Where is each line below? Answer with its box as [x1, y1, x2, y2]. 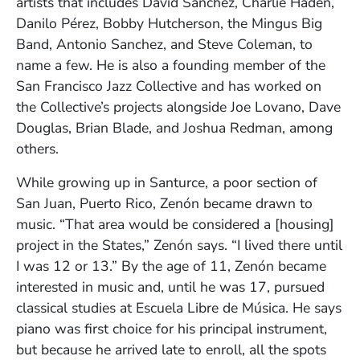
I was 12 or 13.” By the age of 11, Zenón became [16, 256, 326, 276]
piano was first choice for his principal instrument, [16, 319, 327, 339]
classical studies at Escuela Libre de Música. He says [16, 298, 342, 318]
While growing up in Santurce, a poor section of [16, 173, 317, 193]
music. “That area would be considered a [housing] [16, 215, 334, 235]
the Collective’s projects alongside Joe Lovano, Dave [16, 97, 341, 117]
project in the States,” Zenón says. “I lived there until [16, 235, 342, 256]
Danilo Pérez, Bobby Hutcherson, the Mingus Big [16, 14, 322, 34]
